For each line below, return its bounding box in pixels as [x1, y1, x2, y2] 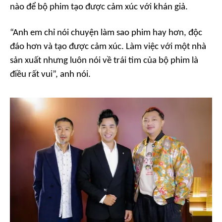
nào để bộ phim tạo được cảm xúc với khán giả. [10, 2, 188, 12]
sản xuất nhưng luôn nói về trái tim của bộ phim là [10, 56, 198, 65]
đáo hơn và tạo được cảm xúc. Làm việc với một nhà [10, 42, 206, 52]
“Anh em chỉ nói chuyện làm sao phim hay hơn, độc [10, 28, 202, 38]
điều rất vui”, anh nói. [10, 70, 91, 79]
